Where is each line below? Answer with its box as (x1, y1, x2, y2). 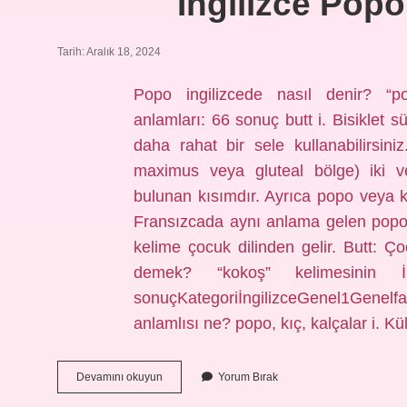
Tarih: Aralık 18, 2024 (57, 45, 161, 58)
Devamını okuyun (76, 371, 163, 383)
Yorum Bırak (218, 371, 278, 383)
